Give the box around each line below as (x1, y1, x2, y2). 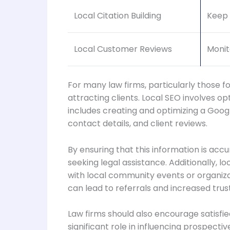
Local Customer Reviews (74, 43, 172, 55)
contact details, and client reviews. (68, 118, 207, 130)
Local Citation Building (74, 10, 161, 22)
